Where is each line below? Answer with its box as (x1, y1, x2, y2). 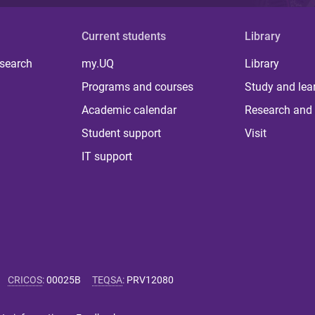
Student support (82, 127, 162, 140)
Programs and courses (82, 80, 194, 94)
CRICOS (8, 274, 42, 285)
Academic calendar (82, 103, 177, 117)
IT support (82, 150, 133, 163)
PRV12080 (127, 274, 174, 285)
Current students (82, 30, 167, 43)
